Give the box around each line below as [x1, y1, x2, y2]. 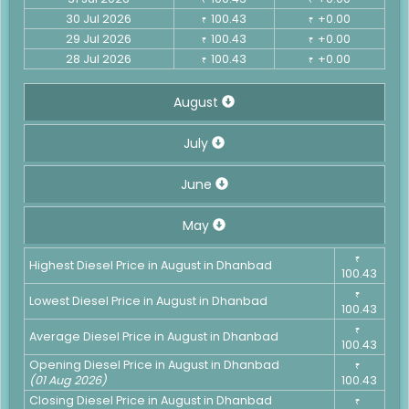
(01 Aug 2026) [28, 372, 107, 388]
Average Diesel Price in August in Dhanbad [28, 328, 278, 344]
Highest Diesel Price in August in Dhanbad [28, 257, 272, 273]
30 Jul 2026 [66, 10, 132, 26]
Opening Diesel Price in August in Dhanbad [28, 356, 279, 372]
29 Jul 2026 [66, 30, 132, 47]
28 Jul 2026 [66, 50, 132, 67]
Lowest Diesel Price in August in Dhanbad [28, 292, 267, 309]
